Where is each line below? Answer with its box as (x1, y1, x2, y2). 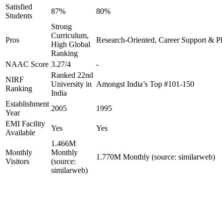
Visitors (5, 157, 29, 166)
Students (5, 11, 32, 20)
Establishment (5, 100, 49, 108)
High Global (51, 40, 90, 49)
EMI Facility (5, 119, 45, 128)
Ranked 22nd (51, 71, 93, 79)
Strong (51, 22, 72, 31)
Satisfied (5, 2, 32, 11)
